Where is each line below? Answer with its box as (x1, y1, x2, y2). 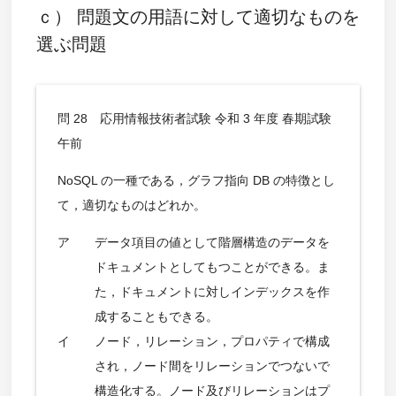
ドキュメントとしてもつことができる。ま (94, 259, 330, 274)
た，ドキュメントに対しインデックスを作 (94, 284, 330, 299)
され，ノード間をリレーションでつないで (94, 358, 330, 373)
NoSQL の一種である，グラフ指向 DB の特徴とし (57, 172, 335, 187)
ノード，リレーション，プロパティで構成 (94, 333, 330, 348)
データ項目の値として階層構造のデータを (94, 234, 330, 249)
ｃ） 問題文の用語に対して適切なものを (35, 6, 360, 27)
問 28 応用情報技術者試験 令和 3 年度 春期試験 (57, 110, 331, 126)
